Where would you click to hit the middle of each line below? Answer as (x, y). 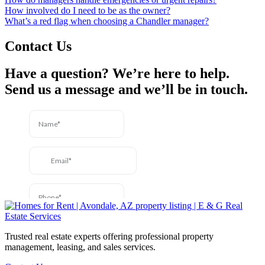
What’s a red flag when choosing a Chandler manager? (107, 21)
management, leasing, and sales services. (80, 247)
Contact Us (38, 46)
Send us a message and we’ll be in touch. (128, 90)
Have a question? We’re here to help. (117, 74)
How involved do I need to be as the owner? (88, 10)
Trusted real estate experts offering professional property (109, 237)
